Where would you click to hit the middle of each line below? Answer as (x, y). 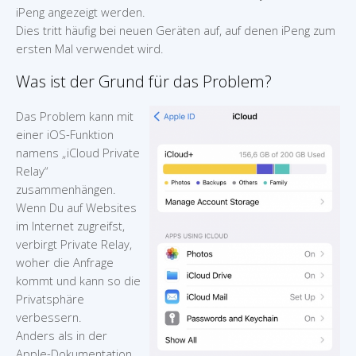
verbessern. (49, 317)
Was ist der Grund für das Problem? (144, 81)
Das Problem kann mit (75, 116)
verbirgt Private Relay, (74, 244)
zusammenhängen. (66, 189)
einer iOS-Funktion (65, 134)
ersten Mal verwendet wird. (90, 48)
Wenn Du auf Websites (76, 207)
